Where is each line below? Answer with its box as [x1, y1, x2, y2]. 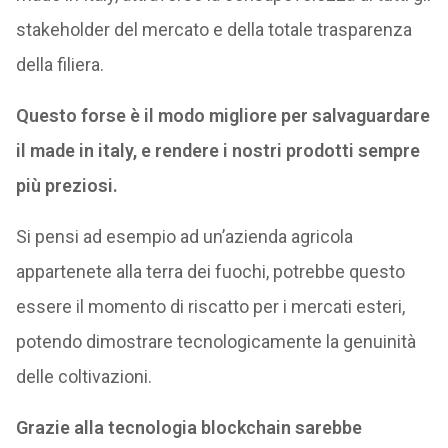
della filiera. [15, 54, 104, 75]
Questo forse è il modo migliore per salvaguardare [15, 105, 430, 126]
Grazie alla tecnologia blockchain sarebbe [15, 417, 362, 438]
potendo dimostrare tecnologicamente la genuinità [15, 331, 416, 352]
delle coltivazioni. [15, 366, 152, 387]
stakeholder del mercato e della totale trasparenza [15, 19, 412, 40]
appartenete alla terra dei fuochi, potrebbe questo [15, 261, 405, 282]
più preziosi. [15, 175, 118, 196]
